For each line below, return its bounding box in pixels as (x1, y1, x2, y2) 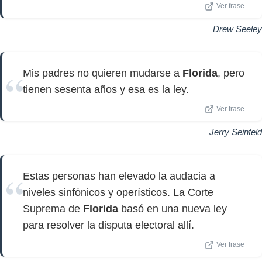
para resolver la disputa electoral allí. (23, 219, 194, 231)
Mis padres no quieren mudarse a (23, 67, 182, 79)
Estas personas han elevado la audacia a (23, 170, 215, 182)
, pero (218, 67, 244, 79)
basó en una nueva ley (118, 203, 227, 215)
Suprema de (23, 203, 83, 215)
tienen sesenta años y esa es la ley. (23, 84, 189, 95)
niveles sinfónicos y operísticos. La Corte (23, 187, 213, 198)
